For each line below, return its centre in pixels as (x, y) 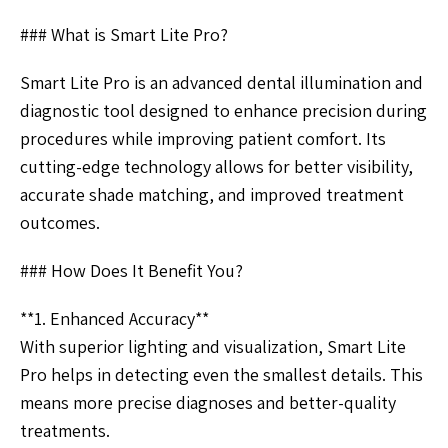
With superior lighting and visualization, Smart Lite (213, 347)
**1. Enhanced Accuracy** (114, 319)
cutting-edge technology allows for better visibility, (216, 167)
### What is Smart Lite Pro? (124, 35)
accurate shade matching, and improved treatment (212, 195)
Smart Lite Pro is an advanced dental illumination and (221, 83)
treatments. (65, 431)
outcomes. (60, 223)
